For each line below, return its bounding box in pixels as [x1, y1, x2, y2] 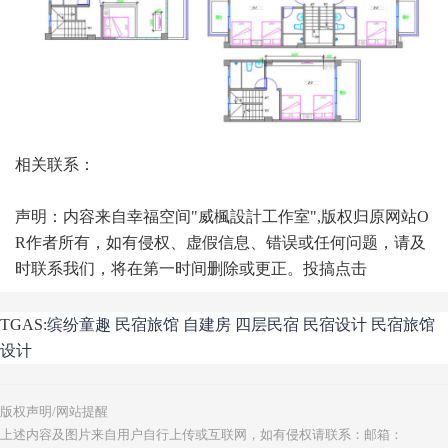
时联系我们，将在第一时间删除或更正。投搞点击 [15, 260, 367, 278]
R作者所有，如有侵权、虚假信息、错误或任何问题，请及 [15, 234, 426, 252]
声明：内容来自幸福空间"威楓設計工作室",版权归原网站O [15, 208, 429, 226]
